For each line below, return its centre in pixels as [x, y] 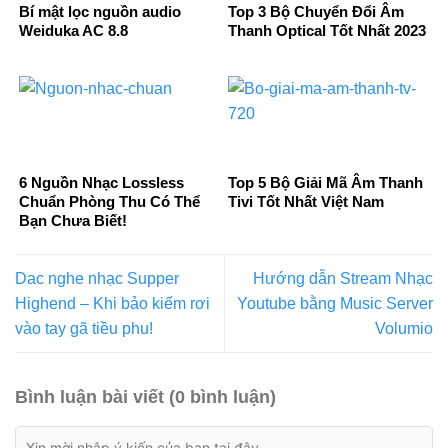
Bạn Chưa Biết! [73, 220]
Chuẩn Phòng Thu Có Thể [109, 201]
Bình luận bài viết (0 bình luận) [145, 397]
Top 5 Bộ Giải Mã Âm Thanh [325, 182]
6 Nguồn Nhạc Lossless [101, 182]
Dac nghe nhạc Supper [97, 279]
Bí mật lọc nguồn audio [100, 11]
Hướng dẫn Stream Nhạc [343, 279]
